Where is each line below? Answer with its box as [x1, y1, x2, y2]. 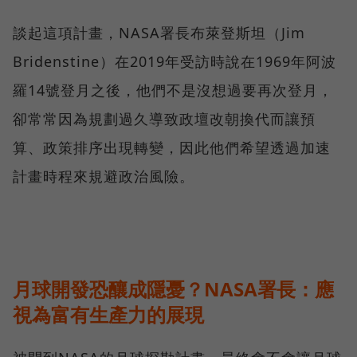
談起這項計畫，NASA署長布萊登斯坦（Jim [13, 23, 305, 43]
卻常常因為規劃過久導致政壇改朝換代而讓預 [13, 109, 316, 129]
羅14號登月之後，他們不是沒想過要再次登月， [13, 80, 333, 100]
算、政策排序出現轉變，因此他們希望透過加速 [13, 138, 331, 158]
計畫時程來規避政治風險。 [13, 167, 194, 186]
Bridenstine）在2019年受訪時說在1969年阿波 [13, 52, 336, 72]
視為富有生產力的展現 [13, 301, 204, 328]
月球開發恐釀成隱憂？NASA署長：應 [13, 276, 334, 303]
